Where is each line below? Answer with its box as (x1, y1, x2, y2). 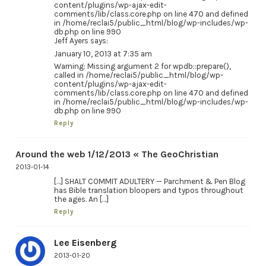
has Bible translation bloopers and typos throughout (53, 186, 243, 195)
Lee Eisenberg (53, 236, 116, 248)
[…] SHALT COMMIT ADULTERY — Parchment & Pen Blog (53, 177, 245, 186)
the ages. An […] (53, 195, 109, 204)
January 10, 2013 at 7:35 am (53, 49, 152, 58)
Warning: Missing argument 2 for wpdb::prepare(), (53, 62, 231, 71)
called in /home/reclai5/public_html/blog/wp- (53, 71, 223, 80)
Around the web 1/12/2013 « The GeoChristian (15, 148, 218, 160)
